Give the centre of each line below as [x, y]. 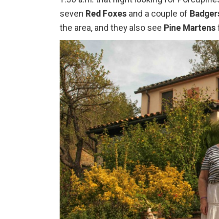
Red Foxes [106, 14]
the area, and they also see [112, 28]
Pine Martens [190, 28]
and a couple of [158, 14]
